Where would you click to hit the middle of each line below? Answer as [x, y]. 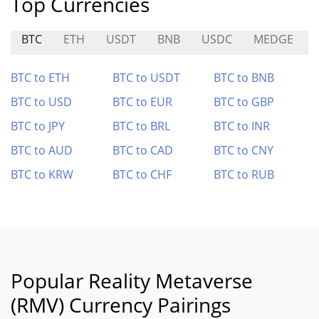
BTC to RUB [244, 174]
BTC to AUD [42, 150]
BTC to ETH [40, 78]
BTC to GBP [244, 102]
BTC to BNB [244, 78]
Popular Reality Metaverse [132, 281]
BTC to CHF [142, 174]
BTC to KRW [42, 174]
